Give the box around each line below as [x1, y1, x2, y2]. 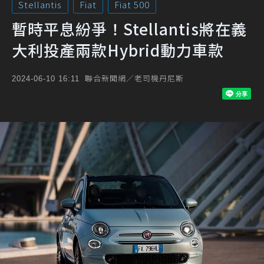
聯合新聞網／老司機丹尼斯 [85, 72, 184, 84]
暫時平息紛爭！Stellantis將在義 [12, 18, 247, 39]
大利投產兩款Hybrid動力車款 [12, 39, 224, 61]
